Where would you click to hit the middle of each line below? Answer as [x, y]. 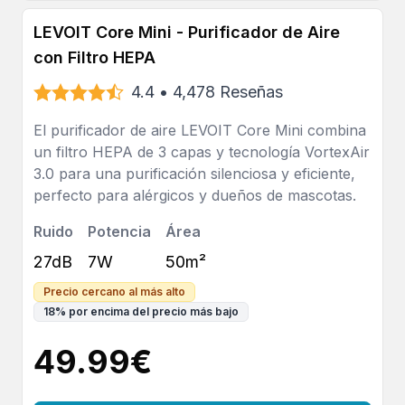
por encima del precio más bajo [154, 311]
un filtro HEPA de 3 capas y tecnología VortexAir [202, 152]
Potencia [119, 231]
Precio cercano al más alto [114, 292]
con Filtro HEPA [94, 57]
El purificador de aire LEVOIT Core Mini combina [200, 130]
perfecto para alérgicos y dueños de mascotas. [195, 195]
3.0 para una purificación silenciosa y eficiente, [194, 174]
